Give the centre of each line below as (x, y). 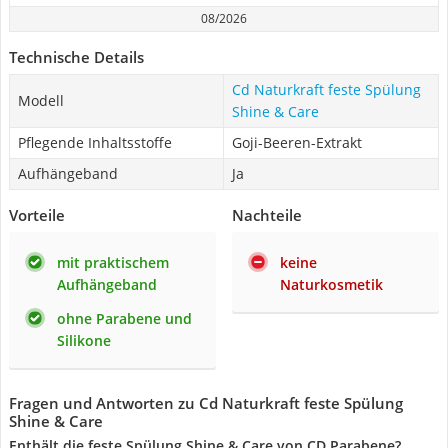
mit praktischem (113, 262)
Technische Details (76, 57)
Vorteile (37, 215)
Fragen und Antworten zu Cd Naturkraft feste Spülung (206, 403)
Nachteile (267, 215)
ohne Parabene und (124, 318)
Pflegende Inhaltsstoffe (95, 142)
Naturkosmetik (331, 284)
